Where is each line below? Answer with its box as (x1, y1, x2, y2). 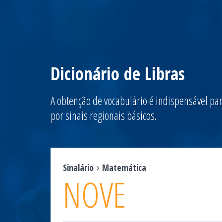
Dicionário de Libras (51, 62, 185, 85)
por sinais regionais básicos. (51, 108, 157, 123)
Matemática (102, 162, 146, 173)
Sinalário (63, 162, 94, 173)
